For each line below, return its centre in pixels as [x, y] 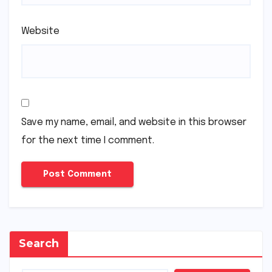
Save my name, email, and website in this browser [134, 122]
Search [39, 243]
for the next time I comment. [88, 140]
